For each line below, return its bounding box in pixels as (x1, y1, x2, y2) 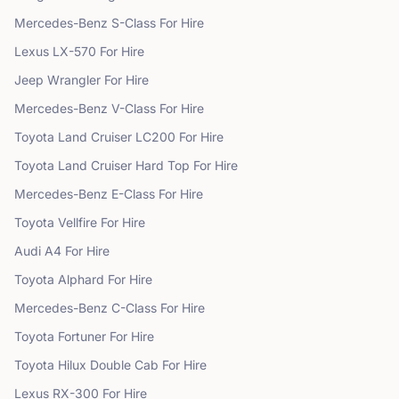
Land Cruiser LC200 (58, 129, 175, 144)
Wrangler (47, 72, 101, 87)
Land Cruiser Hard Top (58, 158, 190, 173)
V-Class (111, 101, 156, 116)
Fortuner (58, 329, 106, 344)
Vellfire (58, 215, 97, 230)
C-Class (111, 300, 157, 315)
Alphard (58, 272, 104, 287)
